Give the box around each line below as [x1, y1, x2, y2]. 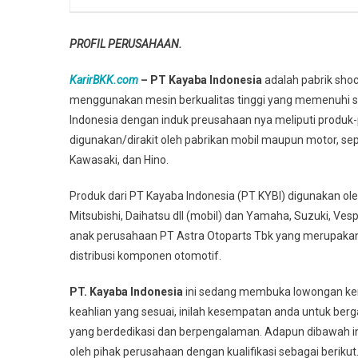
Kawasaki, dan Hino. [70, 153, 169, 166]
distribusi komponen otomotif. [70, 249, 221, 262]
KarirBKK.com [70, 74, 138, 86]
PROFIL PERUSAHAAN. [70, 38, 182, 50]
